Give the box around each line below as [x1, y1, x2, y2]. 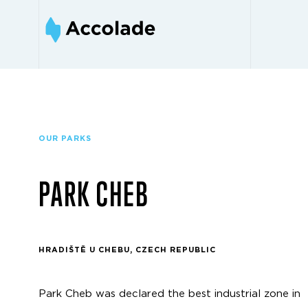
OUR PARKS [38, 135, 91, 142]
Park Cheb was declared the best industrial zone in [38, 288, 300, 299]
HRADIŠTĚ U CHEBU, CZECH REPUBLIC [38, 246, 216, 254]
